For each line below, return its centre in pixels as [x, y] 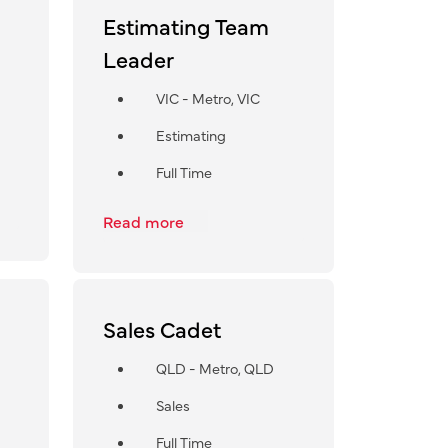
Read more [145, 220]
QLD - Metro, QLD [214, 367]
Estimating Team [185, 25]
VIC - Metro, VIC [207, 97]
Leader [138, 58]
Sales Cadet [161, 328]
